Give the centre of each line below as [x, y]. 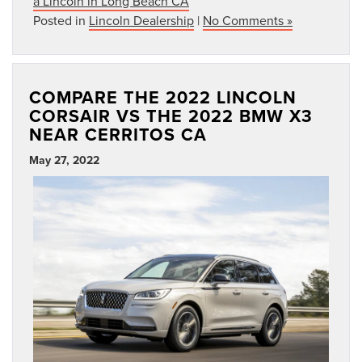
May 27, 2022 [64, 160]
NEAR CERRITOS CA [118, 134]
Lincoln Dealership [141, 20]
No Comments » [248, 20]
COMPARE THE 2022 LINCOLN [163, 97]
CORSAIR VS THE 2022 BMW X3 [171, 116]
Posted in [61, 20]
